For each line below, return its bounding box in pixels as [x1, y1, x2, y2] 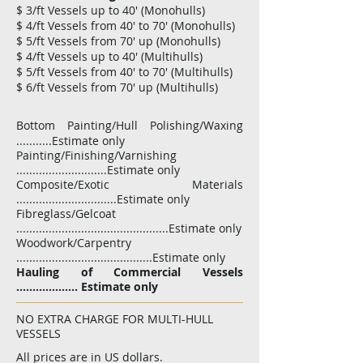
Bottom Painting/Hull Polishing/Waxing [16, 117, 243, 133]
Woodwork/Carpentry [16, 235, 131, 250]
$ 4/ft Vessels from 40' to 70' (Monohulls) [16, 18, 235, 33]
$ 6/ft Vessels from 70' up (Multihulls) [16, 79, 218, 95]
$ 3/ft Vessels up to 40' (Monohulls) [16, 2, 205, 18]
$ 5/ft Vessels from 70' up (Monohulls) [16, 33, 220, 49]
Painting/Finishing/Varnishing [16, 147, 177, 163]
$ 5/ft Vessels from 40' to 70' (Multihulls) [16, 64, 233, 79]
